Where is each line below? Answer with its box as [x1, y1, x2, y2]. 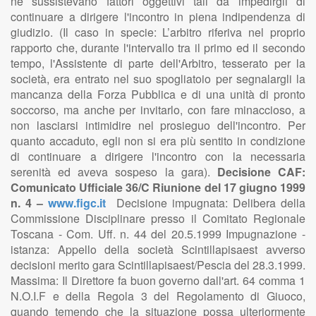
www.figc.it [48, 195, 107, 211]
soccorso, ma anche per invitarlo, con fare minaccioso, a [11, 102, 305, 118]
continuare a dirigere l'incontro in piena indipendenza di [11, 8, 305, 25]
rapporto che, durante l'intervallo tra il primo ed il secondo [11, 39, 305, 56]
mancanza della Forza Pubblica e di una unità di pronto [11, 86, 305, 102]
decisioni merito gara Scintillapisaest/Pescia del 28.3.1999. [11, 257, 305, 273]
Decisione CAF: [217, 164, 306, 180]
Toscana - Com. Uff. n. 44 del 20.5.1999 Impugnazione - [11, 226, 305, 242]
